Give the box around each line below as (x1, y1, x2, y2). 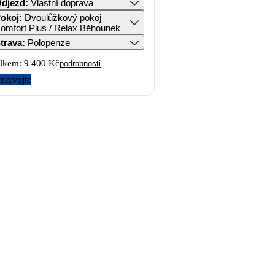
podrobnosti (60, 59, 101, 68)
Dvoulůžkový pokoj (25, 12, 101, 23)
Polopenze (28, 37, 70, 48)
